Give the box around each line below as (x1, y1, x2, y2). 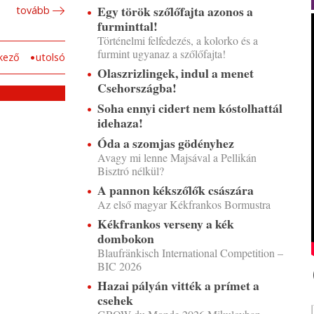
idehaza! (97, 114, 143, 132)
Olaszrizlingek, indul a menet (97, 64, 254, 82)
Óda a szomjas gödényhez (97, 134, 234, 152)
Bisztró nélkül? (97, 163, 164, 178)
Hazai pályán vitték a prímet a (97, 276, 259, 294)
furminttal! (97, 17, 158, 35)
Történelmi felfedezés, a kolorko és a (97, 33, 258, 48)
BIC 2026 (97, 259, 142, 273)
